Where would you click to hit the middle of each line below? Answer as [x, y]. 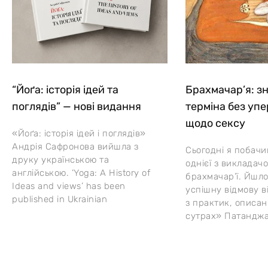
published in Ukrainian [60, 199]
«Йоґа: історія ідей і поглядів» [79, 133]
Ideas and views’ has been [69, 186]
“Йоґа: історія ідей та [65, 89]
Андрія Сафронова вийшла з [75, 146]
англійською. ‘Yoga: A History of [81, 173]
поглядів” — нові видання [77, 106]
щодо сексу [215, 123]
